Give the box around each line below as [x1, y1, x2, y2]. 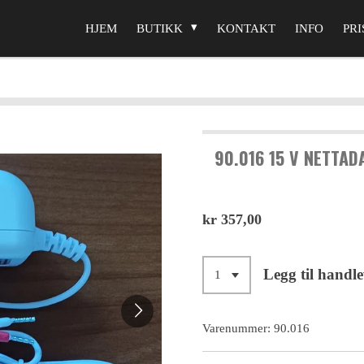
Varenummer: [202, 321, 271, 335]
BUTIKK [136, 22, 186, 35]
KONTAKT [217, 22, 275, 35]
